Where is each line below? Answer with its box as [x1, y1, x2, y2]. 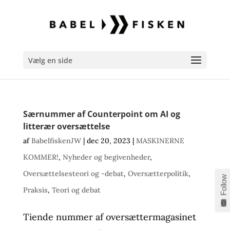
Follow [219, 174, 228, 196]
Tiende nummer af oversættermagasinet [23, 211, 196, 223]
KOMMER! [23, 152, 59, 162]
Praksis [23, 185, 48, 195]
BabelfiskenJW [31, 136, 81, 145]
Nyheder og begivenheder [62, 152, 150, 162]
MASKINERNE [136, 136, 184, 145]
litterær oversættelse [23, 121, 110, 132]
